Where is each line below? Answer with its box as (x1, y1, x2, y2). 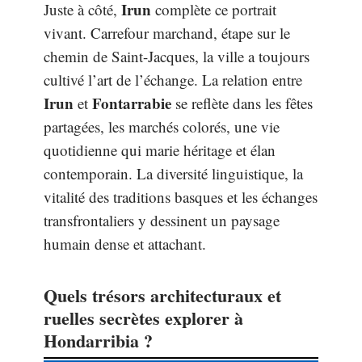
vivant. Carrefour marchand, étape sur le (44, 23, 290, 43)
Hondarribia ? (44, 327, 153, 354)
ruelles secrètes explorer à (44, 305, 243, 331)
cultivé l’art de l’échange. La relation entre (44, 69, 302, 90)
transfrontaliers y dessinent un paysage (44, 210, 280, 230)
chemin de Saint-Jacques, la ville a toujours (44, 46, 309, 66)
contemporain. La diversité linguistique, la (44, 163, 303, 183)
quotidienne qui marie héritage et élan (44, 140, 276, 160)
